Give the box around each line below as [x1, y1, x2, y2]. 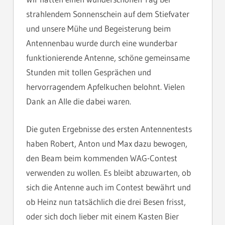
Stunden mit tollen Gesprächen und [26, 67, 151, 78]
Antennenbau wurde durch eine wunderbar [26, 38, 177, 49]
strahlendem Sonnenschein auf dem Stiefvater [26, 9, 189, 20]
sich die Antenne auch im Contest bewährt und [26, 181, 191, 192]
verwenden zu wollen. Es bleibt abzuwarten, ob [26, 167, 191, 178]
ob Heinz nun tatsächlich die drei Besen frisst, [26, 196, 186, 207]
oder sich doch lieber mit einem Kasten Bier [26, 210, 179, 221]
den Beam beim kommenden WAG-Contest [26, 152, 177, 163]
